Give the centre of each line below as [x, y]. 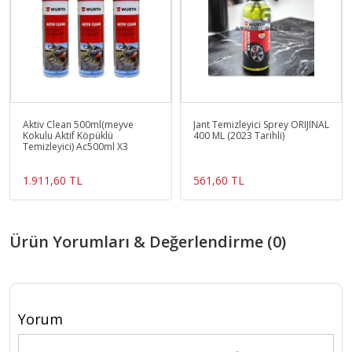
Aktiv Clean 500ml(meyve [78, 125]
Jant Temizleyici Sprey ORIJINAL [261, 125]
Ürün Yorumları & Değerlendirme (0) [148, 242]
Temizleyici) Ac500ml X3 [75, 147]
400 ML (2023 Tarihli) [239, 136]
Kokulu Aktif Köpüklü [68, 136]
